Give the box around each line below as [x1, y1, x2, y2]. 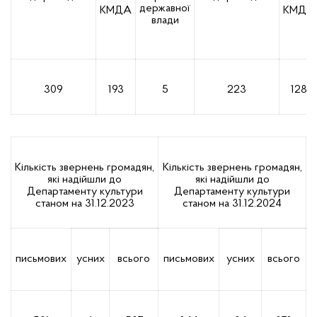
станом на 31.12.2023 [35, 198, 134, 209]
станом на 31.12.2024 [183, 198, 282, 209]
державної [139, 3, 190, 14]
